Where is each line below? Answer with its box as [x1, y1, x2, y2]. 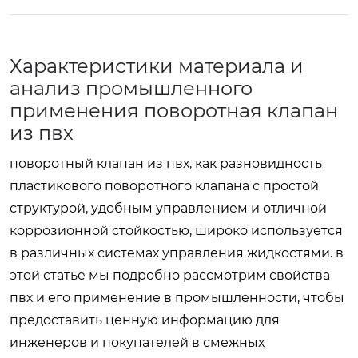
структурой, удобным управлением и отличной [10, 200, 327, 216]
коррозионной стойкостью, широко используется [10, 222, 343, 238]
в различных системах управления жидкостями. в [10, 245, 344, 261]
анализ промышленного [10, 76, 253, 100]
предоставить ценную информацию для [10, 312, 280, 328]
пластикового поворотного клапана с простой [10, 177, 319, 193]
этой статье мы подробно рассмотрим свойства [10, 267, 330, 283]
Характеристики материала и [10, 54, 304, 78]
